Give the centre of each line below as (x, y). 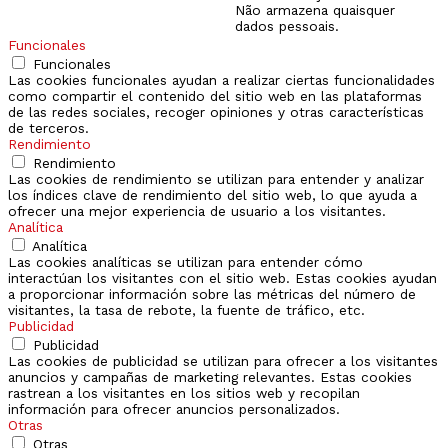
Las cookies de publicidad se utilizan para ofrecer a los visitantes (223, 361)
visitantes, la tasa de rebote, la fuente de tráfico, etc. (186, 310)
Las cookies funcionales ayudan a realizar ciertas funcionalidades (221, 80)
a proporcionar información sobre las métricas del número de (212, 294)
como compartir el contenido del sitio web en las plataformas (215, 96)
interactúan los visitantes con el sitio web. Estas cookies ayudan (222, 278)
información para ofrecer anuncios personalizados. (174, 409)
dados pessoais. (287, 26)
